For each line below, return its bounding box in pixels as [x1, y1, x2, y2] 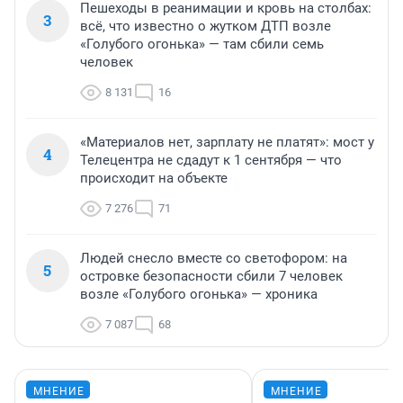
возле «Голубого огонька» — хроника [80, 285, 318, 302]
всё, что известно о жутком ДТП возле [80, 17, 331, 34]
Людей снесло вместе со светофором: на [80, 249, 347, 266]
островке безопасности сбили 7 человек [80, 267, 343, 284]
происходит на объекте [80, 169, 228, 186]
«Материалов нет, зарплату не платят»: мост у [80, 133, 374, 150]
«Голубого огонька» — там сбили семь [80, 35, 324, 52]
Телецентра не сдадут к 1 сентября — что [80, 151, 342, 168]
